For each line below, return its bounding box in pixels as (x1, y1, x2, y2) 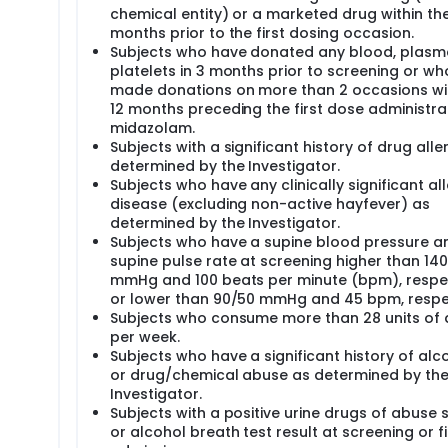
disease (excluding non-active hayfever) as (110, 194, 430, 214)
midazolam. (110, 118, 195, 138)
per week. (110, 327, 180, 347)
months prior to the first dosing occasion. (110, 23, 414, 43)
